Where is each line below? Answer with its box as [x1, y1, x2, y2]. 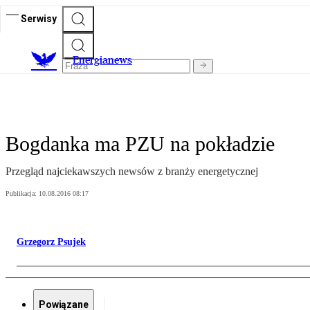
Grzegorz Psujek [17, 237, 86, 248]
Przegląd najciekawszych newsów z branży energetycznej [6, 165, 258, 178]
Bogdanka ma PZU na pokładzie [6, 132, 275, 156]
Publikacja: [6, 190, 39, 198]
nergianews [79, 53, 132, 67]
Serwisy [21, 12, 57, 24]
